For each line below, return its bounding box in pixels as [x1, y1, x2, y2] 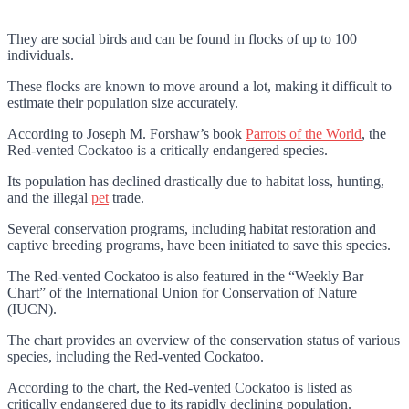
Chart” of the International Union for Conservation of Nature [7, 284, 357, 300]
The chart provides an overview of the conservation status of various [7, 331, 400, 348]
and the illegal [7, 189, 91, 205]
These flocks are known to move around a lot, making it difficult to [7, 78, 392, 94]
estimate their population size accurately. [7, 94, 238, 110]
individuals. [7, 47, 74, 63]
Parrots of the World [246, 125, 362, 142]
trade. [109, 189, 144, 205]
